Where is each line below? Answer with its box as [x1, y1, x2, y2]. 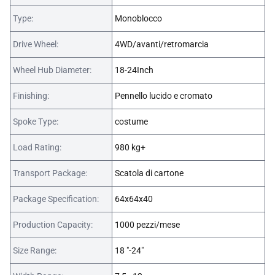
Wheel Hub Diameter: [13, 65, 91, 76]
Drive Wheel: [13, 39, 58, 50]
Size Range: [13, 246, 56, 256]
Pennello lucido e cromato [115, 91, 212, 101]
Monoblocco [115, 14, 162, 24]
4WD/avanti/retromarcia [115, 39, 209, 50]
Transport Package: [13, 168, 87, 179]
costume [115, 117, 148, 127]
